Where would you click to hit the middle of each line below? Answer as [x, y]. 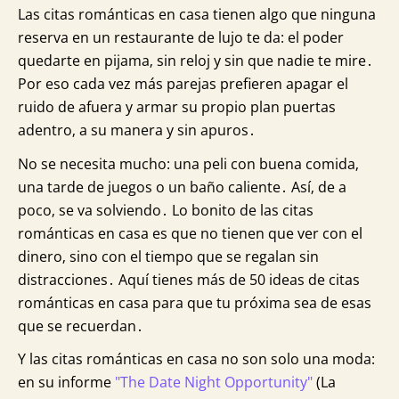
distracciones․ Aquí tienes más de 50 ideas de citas [189, 279]
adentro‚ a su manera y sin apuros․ [137, 130]
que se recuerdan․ [81, 326]
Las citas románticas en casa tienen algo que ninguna [197, 15]
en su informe [66, 382]
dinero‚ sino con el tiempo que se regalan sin [168, 256]
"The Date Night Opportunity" [214, 382]
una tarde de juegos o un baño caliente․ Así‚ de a [182, 187]
